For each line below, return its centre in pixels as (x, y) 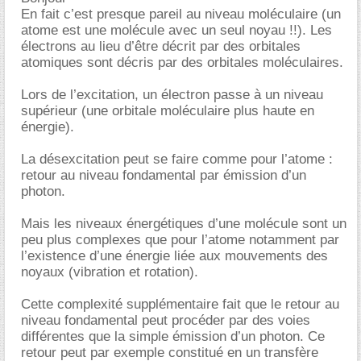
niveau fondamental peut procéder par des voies (166, 320)
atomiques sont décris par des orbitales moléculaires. (182, 62)
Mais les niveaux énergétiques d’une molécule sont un (184, 224)
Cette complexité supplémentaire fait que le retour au (180, 304)
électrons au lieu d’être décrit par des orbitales (161, 46)
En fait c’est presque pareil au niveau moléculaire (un (181, 14)
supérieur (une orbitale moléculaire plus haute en (168, 111)
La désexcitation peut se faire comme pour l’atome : (177, 159)
